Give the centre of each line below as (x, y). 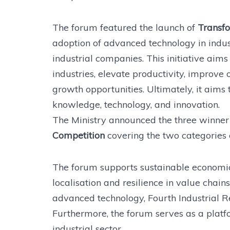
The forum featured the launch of (125, 27)
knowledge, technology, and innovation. (136, 104)
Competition (79, 135)
